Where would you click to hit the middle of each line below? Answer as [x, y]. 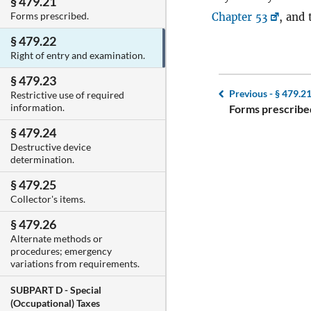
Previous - [252, 93]
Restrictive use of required [67, 95]
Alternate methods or [57, 239]
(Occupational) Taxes [55, 303]
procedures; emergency [61, 251]
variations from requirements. [75, 264]
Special [86, 290]
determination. [42, 160]
